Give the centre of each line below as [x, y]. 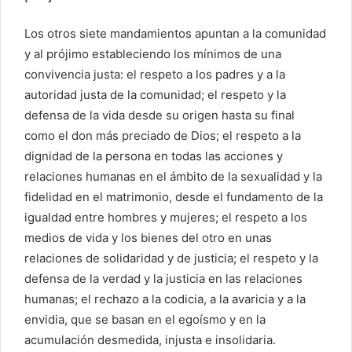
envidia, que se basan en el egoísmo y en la [145, 319]
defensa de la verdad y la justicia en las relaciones [163, 278]
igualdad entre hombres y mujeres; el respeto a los [166, 217]
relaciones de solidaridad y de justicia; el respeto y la [171, 258]
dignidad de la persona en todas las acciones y [154, 156]
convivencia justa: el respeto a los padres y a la [155, 74]
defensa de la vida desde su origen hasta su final [159, 115]
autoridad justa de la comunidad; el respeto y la [155, 94]
